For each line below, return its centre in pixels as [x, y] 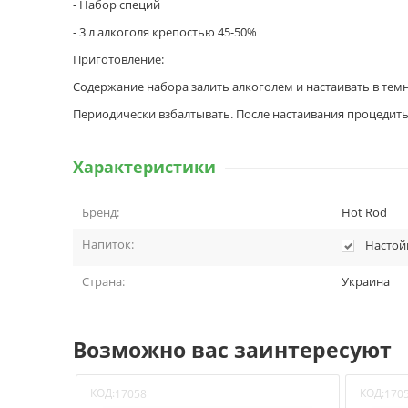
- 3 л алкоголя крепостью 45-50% [165, 32]
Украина [366, 281]
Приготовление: [118, 59]
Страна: [103, 281]
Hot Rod [364, 212]
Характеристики [144, 167]
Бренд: [101, 212]
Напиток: [108, 244]
